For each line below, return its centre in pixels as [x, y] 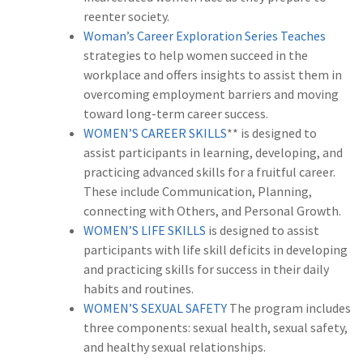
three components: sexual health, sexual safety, [216, 328]
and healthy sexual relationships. [175, 347]
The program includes [289, 308]
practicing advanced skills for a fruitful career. [209, 172]
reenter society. [126, 17]
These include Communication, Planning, [198, 192]
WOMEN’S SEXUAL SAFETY [155, 308]
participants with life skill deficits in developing [216, 250]
